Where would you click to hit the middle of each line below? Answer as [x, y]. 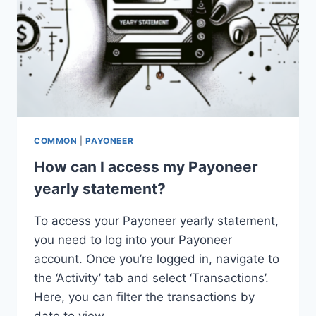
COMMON [56, 141]
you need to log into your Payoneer [133, 240]
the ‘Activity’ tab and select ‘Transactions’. [151, 278]
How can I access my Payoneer [146, 167]
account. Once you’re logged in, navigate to [157, 259]
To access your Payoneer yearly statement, [156, 221]
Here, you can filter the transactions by [144, 297]
